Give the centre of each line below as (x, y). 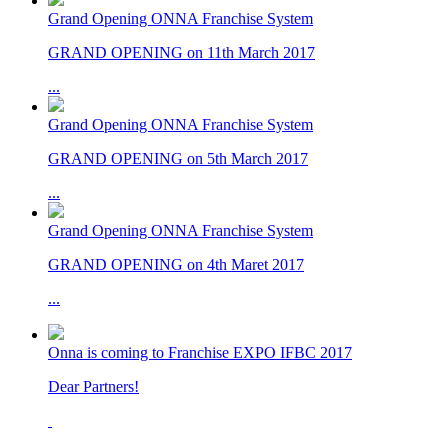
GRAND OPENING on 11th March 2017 (181, 52)
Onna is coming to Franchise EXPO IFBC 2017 (200, 352)
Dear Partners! (93, 386)
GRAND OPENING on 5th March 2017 (178, 158)
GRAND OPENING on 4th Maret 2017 (176, 264)
